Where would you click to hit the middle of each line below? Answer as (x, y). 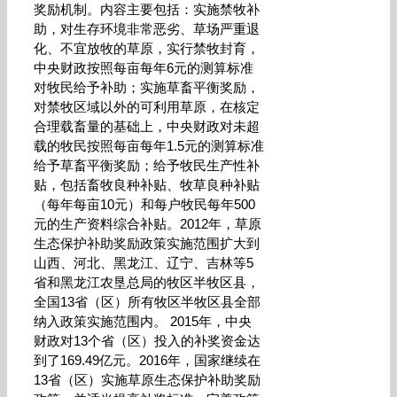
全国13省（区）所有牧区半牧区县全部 (147, 302)
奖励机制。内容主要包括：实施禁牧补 (147, 9)
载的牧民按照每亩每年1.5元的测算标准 (149, 146)
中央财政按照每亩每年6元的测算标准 (144, 68)
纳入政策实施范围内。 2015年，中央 (143, 321)
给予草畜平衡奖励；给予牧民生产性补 (147, 165)
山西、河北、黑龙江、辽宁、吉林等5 (144, 263)
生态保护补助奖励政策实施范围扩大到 (147, 243)
